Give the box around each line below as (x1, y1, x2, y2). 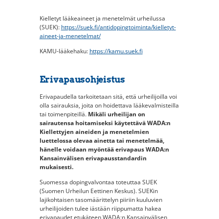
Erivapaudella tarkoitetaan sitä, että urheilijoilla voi (39, 92, 177, 101)
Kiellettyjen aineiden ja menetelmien (39, 127, 149, 136)
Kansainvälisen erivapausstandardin (39, 153, 147, 162)
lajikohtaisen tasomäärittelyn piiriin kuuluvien (39, 195, 162, 204)
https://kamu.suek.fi (89, 46, 143, 55)
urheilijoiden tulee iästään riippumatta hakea (39, 204, 161, 213)
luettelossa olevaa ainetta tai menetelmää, (39, 136, 164, 145)
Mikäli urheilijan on (88, 109, 145, 118)
